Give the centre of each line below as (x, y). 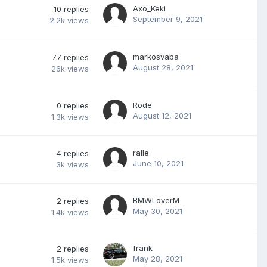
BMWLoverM (156, 200)
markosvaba (156, 57)
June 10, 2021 (158, 163)
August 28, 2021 (163, 67)
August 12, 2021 (162, 116)
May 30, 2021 (158, 211)
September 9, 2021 (168, 19)
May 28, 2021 (158, 259)
